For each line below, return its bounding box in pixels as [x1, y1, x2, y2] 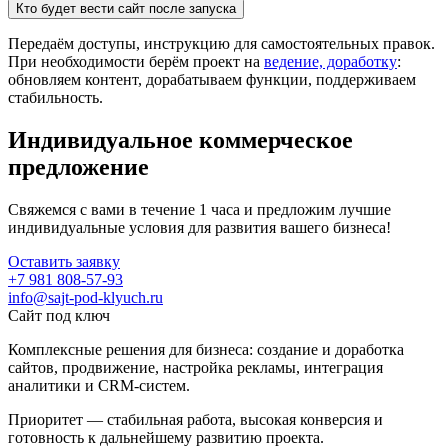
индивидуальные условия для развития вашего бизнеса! [8, 219, 391, 237]
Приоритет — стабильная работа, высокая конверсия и [8, 411, 383, 429]
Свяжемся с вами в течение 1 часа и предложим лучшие [8, 201, 391, 219]
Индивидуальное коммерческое [8, 127, 353, 154]
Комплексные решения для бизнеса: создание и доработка [8, 341, 404, 359]
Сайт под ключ [8, 307, 110, 325]
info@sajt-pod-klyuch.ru [8, 289, 163, 307]
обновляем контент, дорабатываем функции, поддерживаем [8, 71, 416, 89]
